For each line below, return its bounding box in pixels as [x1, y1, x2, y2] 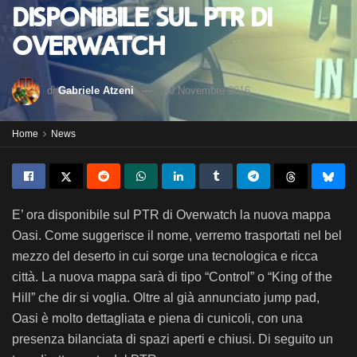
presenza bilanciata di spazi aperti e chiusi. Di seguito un [12, 332, 333, 346]
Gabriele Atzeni [58, 84, 134, 96]
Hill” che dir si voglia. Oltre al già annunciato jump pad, [12, 291, 320, 304]
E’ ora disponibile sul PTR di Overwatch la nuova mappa [12, 208, 331, 222]
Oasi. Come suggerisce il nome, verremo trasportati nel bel [12, 229, 342, 242]
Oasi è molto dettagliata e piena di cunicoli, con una [12, 312, 303, 325]
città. [12, 270, 38, 284]
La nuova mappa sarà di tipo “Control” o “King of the [38, 270, 332, 284]
